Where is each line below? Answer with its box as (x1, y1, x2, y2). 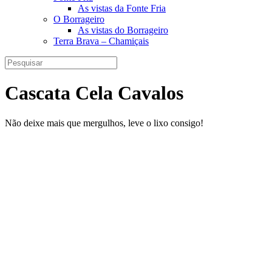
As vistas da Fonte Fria (78, 2, 166, 13)
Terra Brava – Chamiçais (53, 35, 149, 46)
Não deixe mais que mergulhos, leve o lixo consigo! (5, 117, 203, 128)
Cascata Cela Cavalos (5, 82, 183, 104)
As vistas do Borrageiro (78, 24, 168, 35)
